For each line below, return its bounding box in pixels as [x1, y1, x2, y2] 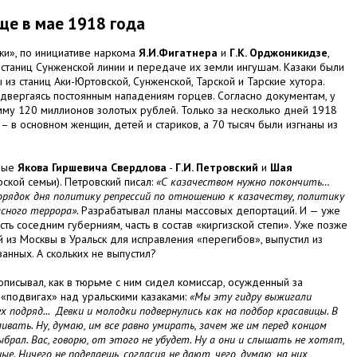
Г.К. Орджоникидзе [229, 45, 328, 61]
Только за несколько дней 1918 [181, 103, 337, 118]
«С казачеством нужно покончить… [156, 175, 329, 190]
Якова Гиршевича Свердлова [18, 160, 167, 175]
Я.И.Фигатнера [139, 45, 218, 61]
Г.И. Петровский [175, 160, 258, 175]
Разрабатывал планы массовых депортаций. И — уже [81, 203, 340, 218]
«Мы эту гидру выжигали [190, 289, 312, 304]
